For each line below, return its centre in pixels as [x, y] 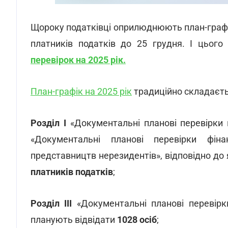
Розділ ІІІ [51, 203]
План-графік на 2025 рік [81, 91]
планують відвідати [74, 220]
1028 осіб [137, 220]
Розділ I [48, 123]
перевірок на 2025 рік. [78, 60]
